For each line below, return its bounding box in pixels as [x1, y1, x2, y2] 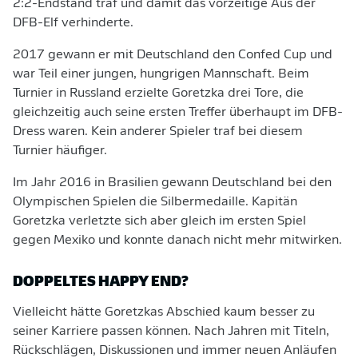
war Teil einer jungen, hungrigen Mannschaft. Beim [13, 68, 309, 81]
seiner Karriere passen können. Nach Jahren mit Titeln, [13, 325, 329, 338]
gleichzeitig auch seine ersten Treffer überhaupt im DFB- [13, 106, 343, 119]
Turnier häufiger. [13, 145, 107, 157]
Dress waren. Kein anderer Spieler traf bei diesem [13, 125, 303, 138]
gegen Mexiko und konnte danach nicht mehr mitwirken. [13, 234, 345, 247]
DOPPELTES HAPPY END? [13, 270, 189, 290]
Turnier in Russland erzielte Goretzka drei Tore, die [13, 87, 304, 100]
